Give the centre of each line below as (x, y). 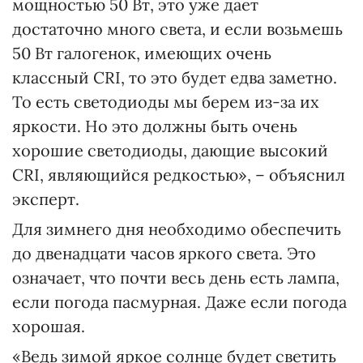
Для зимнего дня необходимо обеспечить (177, 228)
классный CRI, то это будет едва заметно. (175, 77)
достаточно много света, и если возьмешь (177, 28)
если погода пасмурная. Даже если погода (179, 301)
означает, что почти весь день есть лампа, (176, 277)
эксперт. (46, 199)
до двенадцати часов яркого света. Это (164, 253)
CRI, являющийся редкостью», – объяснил (179, 174)
